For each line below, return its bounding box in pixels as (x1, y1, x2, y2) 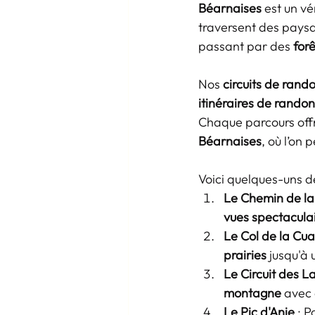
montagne (224, 285, 281, 301)
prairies (224, 247, 266, 263)
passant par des (198, 38, 293, 54)
